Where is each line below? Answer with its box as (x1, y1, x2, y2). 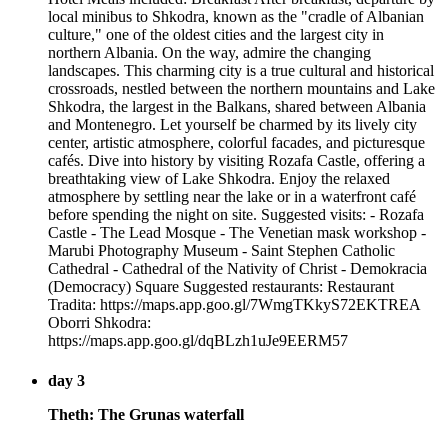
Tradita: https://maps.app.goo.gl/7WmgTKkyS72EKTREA (48, 296, 420, 314)
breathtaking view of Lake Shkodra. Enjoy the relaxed (48, 170, 390, 188)
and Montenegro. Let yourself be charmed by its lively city (48, 116, 417, 134)
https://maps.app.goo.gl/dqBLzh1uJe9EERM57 (48, 332, 348, 350)
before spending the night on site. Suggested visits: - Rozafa (48, 206, 424, 224)
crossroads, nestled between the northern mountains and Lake (48, 80, 435, 98)
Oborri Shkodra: (48, 314, 151, 332)
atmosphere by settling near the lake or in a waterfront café (48, 188, 416, 206)
